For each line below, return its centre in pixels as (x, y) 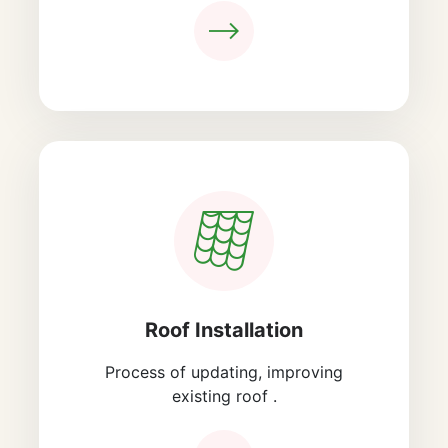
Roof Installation (224, 329)
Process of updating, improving (224, 371)
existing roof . (224, 395)
